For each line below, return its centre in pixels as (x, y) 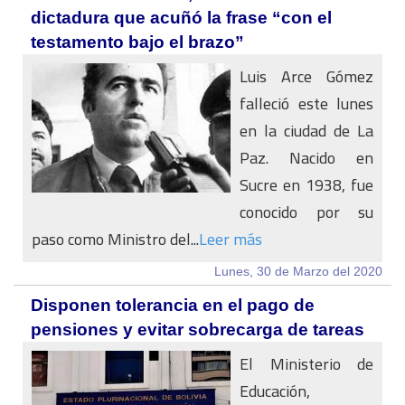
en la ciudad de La (306, 131)
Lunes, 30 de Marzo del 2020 (298, 271)
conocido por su (306, 212)
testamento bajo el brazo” (137, 42)
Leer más (231, 239)
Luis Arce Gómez (306, 76)
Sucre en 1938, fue (306, 185)
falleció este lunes (306, 104)
